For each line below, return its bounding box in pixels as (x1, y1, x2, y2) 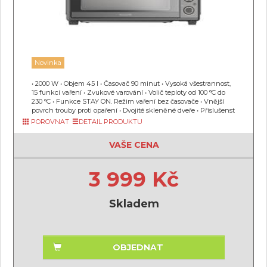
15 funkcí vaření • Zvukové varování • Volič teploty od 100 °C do (32, 88, 225, 97)
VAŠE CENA (108, 139, 159, 150)
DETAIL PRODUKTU (79, 117, 142, 126)
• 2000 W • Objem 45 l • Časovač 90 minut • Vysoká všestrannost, (32, 79, 231, 88)
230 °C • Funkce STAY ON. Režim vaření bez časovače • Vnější (32, 97, 224, 105)
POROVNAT (29, 117, 69, 126)
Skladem (108, 197, 159, 210)
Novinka (35, 58, 61, 67)
